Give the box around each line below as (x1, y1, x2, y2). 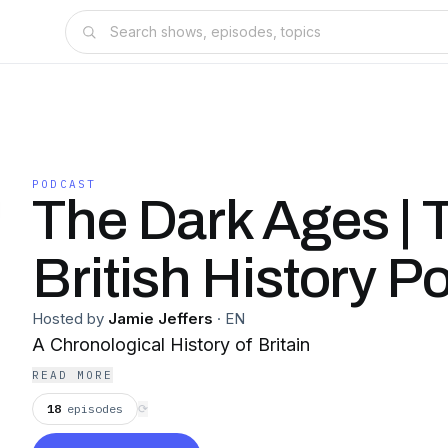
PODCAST (32, 177, 97, 191)
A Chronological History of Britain (32, 334, 310, 355)
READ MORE (32, 368, 113, 382)
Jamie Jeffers (108, 309, 213, 328)
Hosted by (32, 309, 104, 328)
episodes (67, 401, 123, 416)
